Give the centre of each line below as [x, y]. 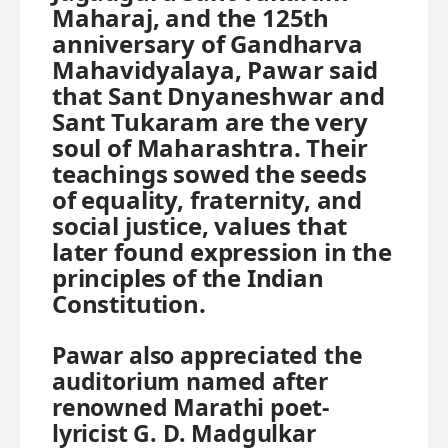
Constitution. [129, 303]
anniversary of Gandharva [207, 43]
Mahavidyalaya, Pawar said [215, 69]
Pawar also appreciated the [207, 354]
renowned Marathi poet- [191, 406]
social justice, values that [200, 225]
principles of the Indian [188, 277]
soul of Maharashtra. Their [210, 147]
